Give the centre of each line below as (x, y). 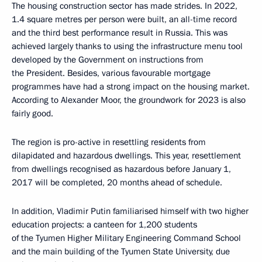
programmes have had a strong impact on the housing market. (131, 87)
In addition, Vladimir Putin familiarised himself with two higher (130, 211)
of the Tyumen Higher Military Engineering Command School (126, 238)
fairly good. (32, 114)
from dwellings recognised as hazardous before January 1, (121, 169)
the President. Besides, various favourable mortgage (111, 73)
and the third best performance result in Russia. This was (120, 33)
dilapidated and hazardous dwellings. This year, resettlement (126, 156)
